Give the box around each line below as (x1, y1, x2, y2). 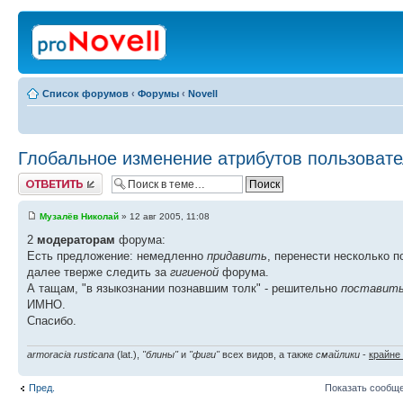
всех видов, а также (219, 348, 316, 360)
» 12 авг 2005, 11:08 (119, 211, 210, 222)
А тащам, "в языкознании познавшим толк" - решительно (27, 282, 341, 296)
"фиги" (189, 348, 219, 360)
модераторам (37, 233, 115, 247)
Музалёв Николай (40, 211, 119, 222)
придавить (207, 249, 267, 264)
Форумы (138, 88, 179, 99)
